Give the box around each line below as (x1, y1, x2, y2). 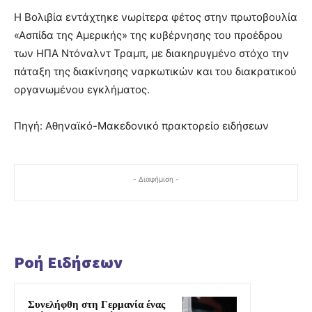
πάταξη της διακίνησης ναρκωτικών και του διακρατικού (14, 64, 297, 78)
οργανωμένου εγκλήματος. (14, 82, 150, 96)
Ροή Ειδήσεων (14, 251, 123, 273)
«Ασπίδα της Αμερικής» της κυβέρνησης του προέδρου (14, 28, 283, 42)
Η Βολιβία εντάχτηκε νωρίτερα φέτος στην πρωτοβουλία (14, 10, 297, 24)
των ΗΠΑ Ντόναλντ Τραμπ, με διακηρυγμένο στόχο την (14, 46, 289, 60)
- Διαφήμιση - (133, 174, 179, 183)
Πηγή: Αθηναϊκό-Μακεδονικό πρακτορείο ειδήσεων (14, 118, 269, 132)
